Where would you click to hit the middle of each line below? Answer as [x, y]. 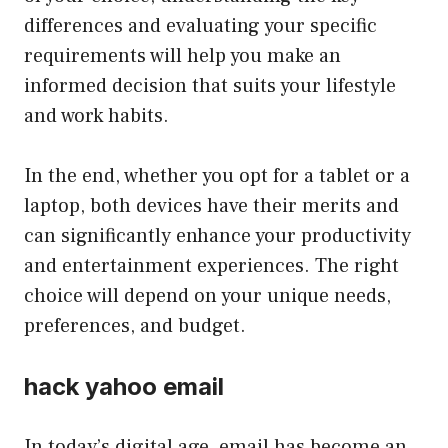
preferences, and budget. [135, 325]
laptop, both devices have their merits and [211, 205]
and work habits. [96, 115]
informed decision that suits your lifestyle [210, 85]
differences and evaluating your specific [200, 25]
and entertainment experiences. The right [211, 265]
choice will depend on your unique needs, [207, 295]
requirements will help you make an [182, 55]
